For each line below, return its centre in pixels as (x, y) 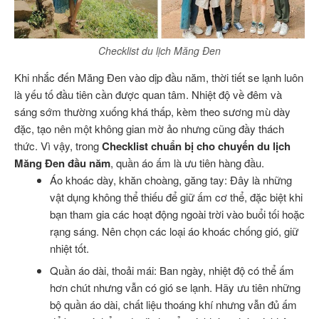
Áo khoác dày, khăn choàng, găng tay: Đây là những (171, 179)
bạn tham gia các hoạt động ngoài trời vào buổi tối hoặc (177, 214)
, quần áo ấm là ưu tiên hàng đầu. (187, 162)
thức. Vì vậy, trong (58, 145)
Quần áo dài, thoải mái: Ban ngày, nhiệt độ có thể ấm (172, 271)
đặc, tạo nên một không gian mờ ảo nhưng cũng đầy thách (149, 128)
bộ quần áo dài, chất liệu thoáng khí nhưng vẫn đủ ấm (173, 305)
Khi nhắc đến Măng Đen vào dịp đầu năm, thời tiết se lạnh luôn (159, 77)
